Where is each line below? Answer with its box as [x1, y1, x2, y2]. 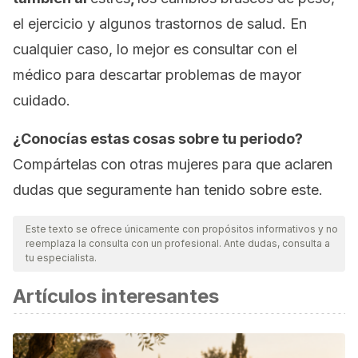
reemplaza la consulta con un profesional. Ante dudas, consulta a [26, 237, 330, 249]
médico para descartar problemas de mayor [13, 66, 301, 83]
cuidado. [13, 92, 70, 109]
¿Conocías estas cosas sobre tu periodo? [13, 130, 303, 147]
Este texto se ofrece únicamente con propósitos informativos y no [26, 223, 338, 235]
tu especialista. [26, 252, 97, 264]
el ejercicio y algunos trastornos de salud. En [13, 15, 307, 32]
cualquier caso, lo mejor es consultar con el [13, 41, 297, 58]
